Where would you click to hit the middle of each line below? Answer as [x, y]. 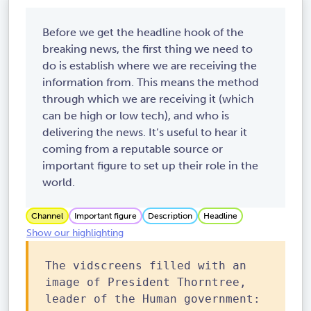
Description [170, 216]
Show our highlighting [75, 233]
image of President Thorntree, [146, 283]
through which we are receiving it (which [148, 99]
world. [59, 182]
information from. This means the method [151, 82]
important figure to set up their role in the [150, 166]
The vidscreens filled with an [146, 266]
